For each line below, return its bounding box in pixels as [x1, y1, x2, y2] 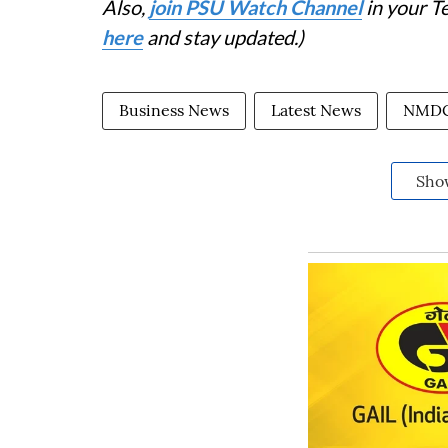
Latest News [271, 100, 361, 121]
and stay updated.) [143, 25, 304, 50]
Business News [119, 100, 229, 121]
